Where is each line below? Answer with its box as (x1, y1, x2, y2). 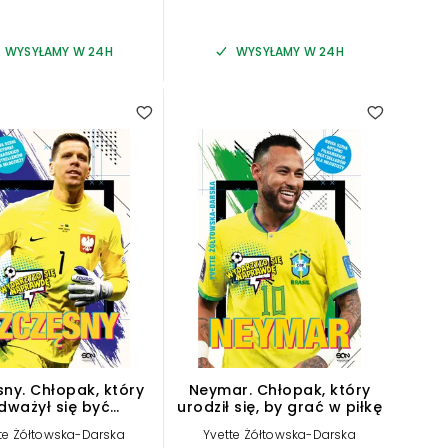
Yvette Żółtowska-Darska (203, 425, 356, 443)
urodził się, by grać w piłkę (177, 396, 382, 417)
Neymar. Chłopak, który (188, 379, 371, 400)
